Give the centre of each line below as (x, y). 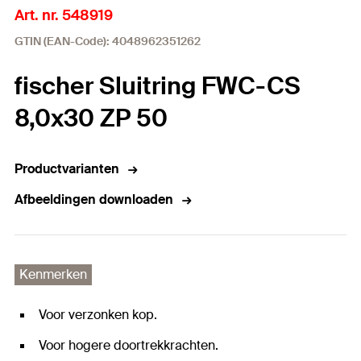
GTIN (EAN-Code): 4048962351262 (108, 41)
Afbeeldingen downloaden (94, 199)
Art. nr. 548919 (64, 15)
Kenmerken (53, 274)
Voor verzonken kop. (98, 315)
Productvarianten (67, 169)
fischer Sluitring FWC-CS (158, 86)
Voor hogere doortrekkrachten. (129, 345)
